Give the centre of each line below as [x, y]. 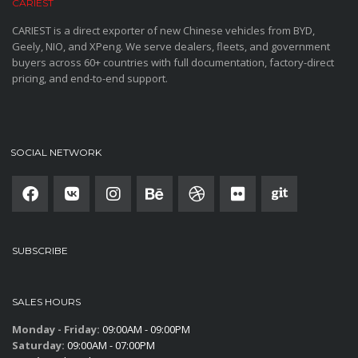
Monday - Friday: [56, 330]
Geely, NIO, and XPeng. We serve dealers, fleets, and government [171, 47]
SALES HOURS [46, 302]
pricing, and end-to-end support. [90, 79]
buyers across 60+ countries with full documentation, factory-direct [173, 63]
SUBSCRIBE [40, 251]
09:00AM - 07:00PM [110, 346]
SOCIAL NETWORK [56, 153]
